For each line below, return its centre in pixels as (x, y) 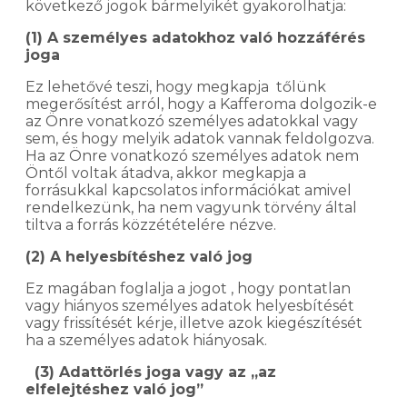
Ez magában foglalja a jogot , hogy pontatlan (188, 288)
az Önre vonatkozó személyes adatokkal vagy (192, 121)
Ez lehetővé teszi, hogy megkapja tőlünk (176, 86)
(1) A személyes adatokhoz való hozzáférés (195, 37)
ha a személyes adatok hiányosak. (148, 340)
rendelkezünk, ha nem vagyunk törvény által (191, 207)
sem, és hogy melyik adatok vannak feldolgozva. (200, 138)
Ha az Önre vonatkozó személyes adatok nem (192, 155)
